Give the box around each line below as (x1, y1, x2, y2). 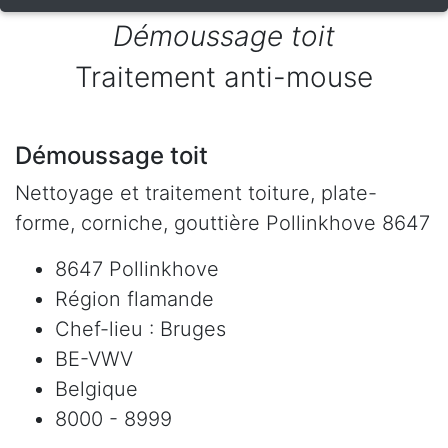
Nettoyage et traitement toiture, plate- (15, 180, 377, 205)
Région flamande (55, 286, 214, 311)
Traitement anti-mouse (75, 59, 373, 94)
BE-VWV (55, 346, 133, 371)
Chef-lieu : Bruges (55, 316, 226, 341)
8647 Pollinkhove (55, 256, 219, 281)
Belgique (55, 376, 138, 401)
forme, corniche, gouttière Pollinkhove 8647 (15, 210, 430, 235)
